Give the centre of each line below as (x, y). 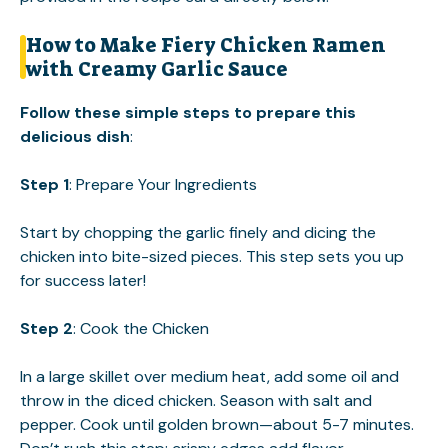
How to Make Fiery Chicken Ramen (206, 44)
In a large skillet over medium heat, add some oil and (209, 376)
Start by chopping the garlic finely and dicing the (198, 232)
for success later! (83, 280)
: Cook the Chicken (141, 328)
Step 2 (46, 328)
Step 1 (44, 184)
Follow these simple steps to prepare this (188, 112)
